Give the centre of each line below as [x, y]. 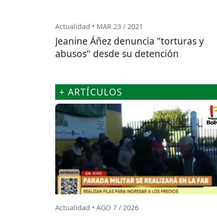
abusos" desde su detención [117, 54]
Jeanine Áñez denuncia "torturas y [130, 41]
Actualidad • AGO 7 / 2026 [97, 208]
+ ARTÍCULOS [91, 92]
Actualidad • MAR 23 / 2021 [99, 27]
